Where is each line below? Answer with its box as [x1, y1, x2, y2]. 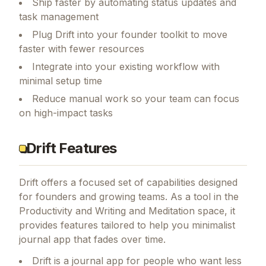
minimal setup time [19, 74, 102, 87]
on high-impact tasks [19, 106, 113, 119]
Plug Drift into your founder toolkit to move [32, 28, 227, 40]
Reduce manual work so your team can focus [32, 92, 239, 104]
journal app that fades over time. [19, 233, 166, 245]
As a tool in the [167, 190, 239, 202]
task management [19, 10, 99, 23]
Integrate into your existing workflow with [32, 60, 220, 72]
